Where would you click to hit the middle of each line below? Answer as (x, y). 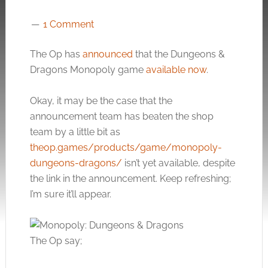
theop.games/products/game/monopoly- (126, 147)
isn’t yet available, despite (178, 163)
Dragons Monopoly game (88, 70)
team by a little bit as (75, 132)
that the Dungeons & (179, 54)
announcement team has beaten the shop (121, 116)
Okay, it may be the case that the (101, 101)
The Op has (56, 54)
